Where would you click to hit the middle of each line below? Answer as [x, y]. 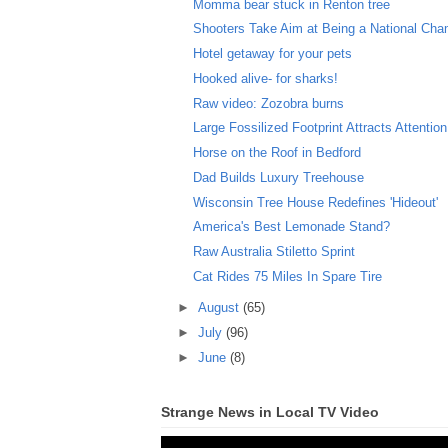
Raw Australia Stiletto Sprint [274, 252]
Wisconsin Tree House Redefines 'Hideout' [316, 202]
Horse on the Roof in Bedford [277, 153]
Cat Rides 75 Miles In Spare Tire [288, 276]
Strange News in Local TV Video [270, 412]
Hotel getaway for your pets [273, 54]
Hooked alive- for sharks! [266, 78]
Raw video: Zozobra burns [269, 103]
